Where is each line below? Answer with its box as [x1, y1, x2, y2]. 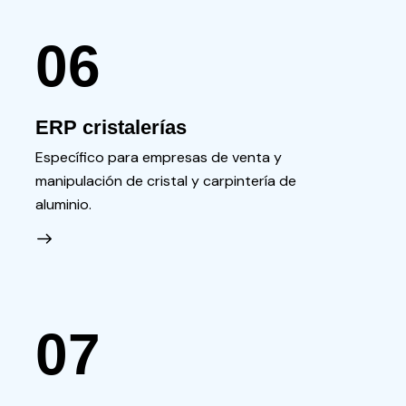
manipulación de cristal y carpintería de [34, 170, 296, 190]
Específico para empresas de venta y [34, 147, 282, 167]
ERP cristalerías [34, 116, 187, 140]
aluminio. [34, 194, 92, 214]
